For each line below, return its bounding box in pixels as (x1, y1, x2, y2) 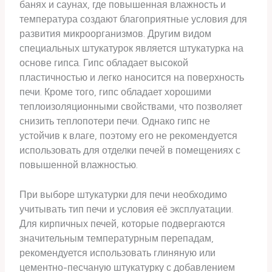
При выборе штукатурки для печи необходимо (19, 188, 228, 200)
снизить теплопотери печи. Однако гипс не (19, 115, 211, 127)
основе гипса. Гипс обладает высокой (19, 56, 189, 69)
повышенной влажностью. (19, 158, 138, 171)
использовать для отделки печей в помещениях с (19, 144, 241, 156)
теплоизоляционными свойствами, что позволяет (19, 100, 243, 112)
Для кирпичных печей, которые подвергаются (19, 217, 226, 229)
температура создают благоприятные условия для (19, 13, 248, 25)
